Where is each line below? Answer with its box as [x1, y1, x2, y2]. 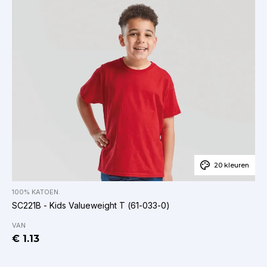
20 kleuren [214, 161, 249, 170]
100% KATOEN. [12, 188, 60, 197]
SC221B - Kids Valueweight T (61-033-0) [12, 200, 170, 211]
